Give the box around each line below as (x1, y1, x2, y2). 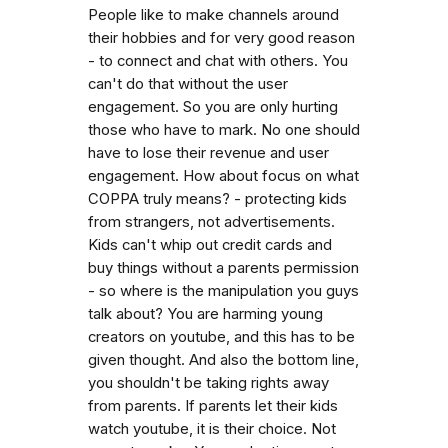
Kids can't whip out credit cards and (88, 235, 332, 254)
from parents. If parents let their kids (88, 396, 338, 415)
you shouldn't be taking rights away (88, 373, 329, 392)
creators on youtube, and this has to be (88, 327, 355, 346)
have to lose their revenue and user (88, 143, 329, 162)
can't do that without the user (88, 74, 288, 93)
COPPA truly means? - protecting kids (88, 189, 347, 208)
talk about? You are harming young (88, 304, 323, 323)
